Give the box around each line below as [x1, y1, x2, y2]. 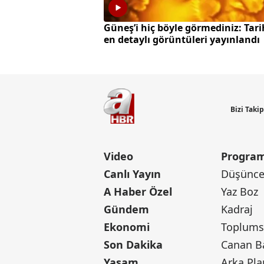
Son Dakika [104, 237, 163, 252]
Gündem [104, 202, 149, 217]
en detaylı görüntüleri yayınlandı [104, 33, 260, 47]
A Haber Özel [104, 184, 172, 199]
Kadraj [221, 202, 253, 217]
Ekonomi [104, 220, 150, 235]
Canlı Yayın [104, 167, 161, 181]
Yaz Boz [221, 184, 259, 199]
